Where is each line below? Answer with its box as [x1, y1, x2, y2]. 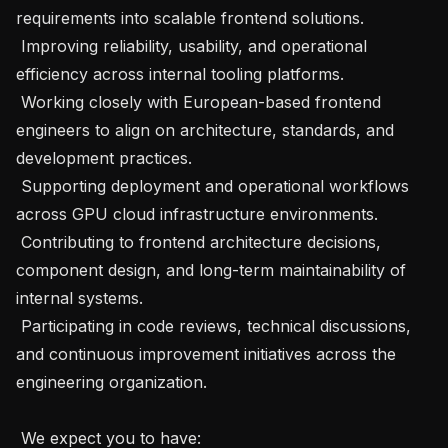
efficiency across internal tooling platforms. [16, 63, 344, 84]
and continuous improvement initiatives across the [16, 343, 396, 364]
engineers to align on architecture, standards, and [16, 119, 394, 140]
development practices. [16, 147, 192, 168]
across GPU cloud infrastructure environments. [16, 203, 378, 224]
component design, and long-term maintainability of [16, 259, 406, 280]
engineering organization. [16, 371, 207, 392]
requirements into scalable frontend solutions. [16, 7, 364, 28]
